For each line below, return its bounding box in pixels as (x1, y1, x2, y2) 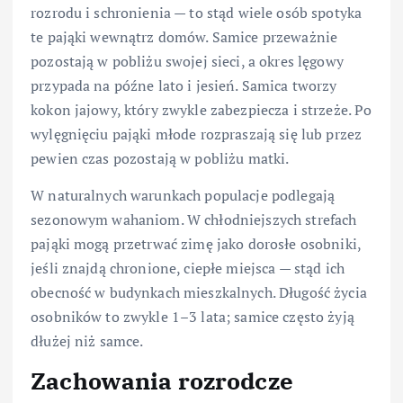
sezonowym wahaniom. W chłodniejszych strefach (31, 210, 357, 230)
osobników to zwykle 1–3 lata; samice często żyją (31, 307, 354, 327)
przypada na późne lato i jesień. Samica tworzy (31, 76, 337, 96)
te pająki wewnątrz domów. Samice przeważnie (31, 27, 338, 48)
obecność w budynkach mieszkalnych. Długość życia (31, 282, 367, 303)
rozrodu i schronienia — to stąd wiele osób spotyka (31, 3, 363, 23)
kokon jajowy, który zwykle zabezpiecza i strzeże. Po (31, 100, 372, 121)
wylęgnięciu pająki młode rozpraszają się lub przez (31, 124, 363, 145)
